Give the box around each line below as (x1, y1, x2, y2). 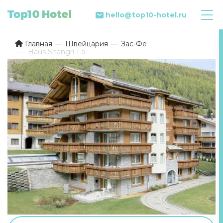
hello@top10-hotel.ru (106, 10, 187, 19)
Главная (25, 39, 52, 48)
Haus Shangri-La (28, 47, 85, 56)
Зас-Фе (121, 39, 147, 48)
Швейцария (65, 39, 108, 48)
